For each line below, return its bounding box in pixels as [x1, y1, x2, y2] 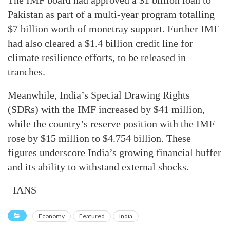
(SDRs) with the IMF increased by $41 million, [8, 104, 205, 115]
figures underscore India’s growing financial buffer [8, 147, 221, 158]
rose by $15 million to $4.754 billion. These [8, 132, 191, 144]
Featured [79, 212, 105, 220]
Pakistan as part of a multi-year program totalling [8, 9, 215, 20]
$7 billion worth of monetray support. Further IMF [8, 23, 219, 34]
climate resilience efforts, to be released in [8, 52, 186, 63]
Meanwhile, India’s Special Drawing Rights [8, 89, 190, 101]
